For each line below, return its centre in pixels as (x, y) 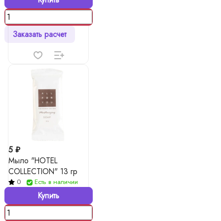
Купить (48, 196)
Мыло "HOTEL (33, 161)
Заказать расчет (39, 34)
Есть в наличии (56, 182)
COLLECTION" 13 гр (43, 171)
